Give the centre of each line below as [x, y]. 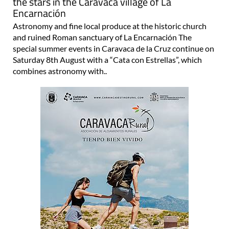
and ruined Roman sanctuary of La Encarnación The [102, 37]
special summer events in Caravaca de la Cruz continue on [113, 48]
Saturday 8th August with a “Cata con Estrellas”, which [107, 59]
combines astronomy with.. [60, 71]
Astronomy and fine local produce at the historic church [110, 26]
